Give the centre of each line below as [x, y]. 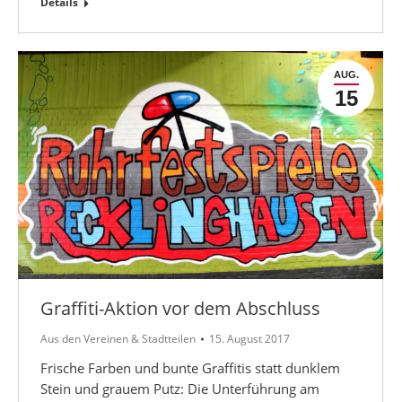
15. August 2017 [249, 338]
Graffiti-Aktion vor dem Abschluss [180, 308]
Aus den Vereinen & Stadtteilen [118, 338]
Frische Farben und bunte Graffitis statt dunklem [190, 367]
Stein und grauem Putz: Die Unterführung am [180, 388]
